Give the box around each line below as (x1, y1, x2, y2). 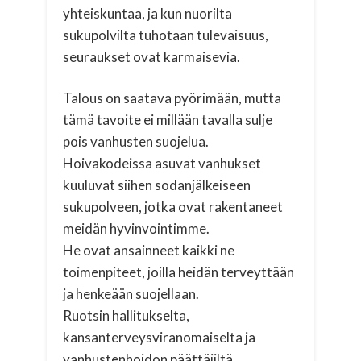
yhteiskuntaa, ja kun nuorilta (63, 4, 233, 22)
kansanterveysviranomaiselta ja (63, 328, 256, 346)
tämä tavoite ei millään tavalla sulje (63, 110, 273, 128)
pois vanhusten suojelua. (63, 132, 210, 150)
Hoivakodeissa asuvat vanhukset (63, 154, 262, 172)
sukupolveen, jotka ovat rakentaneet (63, 197, 284, 215)
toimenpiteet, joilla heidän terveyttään (63, 263, 295, 280)
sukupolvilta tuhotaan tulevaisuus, (63, 26, 269, 44)
